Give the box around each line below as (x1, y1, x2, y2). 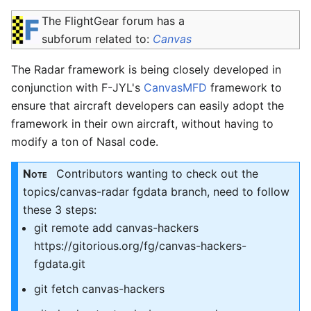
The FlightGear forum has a (42, 14, 185, 28)
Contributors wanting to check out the (47, 167, 258, 180)
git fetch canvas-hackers (34, 282, 165, 296)
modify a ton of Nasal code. (11, 135, 158, 149)
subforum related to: (42, 32, 153, 46)
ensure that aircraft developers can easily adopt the (11, 99, 284, 112)
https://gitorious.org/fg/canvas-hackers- (34, 239, 246, 253)
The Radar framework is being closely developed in (11, 62, 281, 76)
